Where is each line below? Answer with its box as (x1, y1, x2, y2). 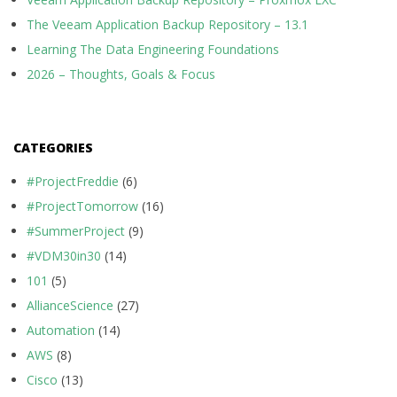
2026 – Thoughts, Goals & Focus (27, 65, 215, 82)
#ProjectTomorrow (27, 197, 138, 214)
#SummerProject (27, 222, 125, 239)
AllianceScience (27, 296, 113, 314)
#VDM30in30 (27, 246, 101, 264)
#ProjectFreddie (27, 172, 119, 190)
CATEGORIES (13, 138, 93, 156)
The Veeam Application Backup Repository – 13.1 (27, 15, 308, 33)
